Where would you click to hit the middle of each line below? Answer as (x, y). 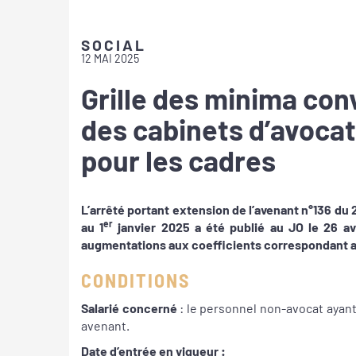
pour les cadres (178, 160)
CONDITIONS (135, 281)
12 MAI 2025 (110, 58)
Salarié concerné (129, 308)
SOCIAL (114, 45)
